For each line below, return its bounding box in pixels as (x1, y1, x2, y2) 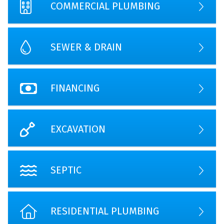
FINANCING (50, 82, 100, 94)
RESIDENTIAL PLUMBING (50, 205, 159, 217)
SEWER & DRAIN (50, 41, 122, 53)
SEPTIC (50, 164, 82, 176)
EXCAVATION (50, 123, 106, 135)
